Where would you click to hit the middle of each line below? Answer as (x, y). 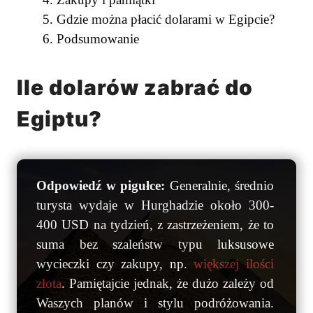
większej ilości (234, 264)
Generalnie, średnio (219, 186)
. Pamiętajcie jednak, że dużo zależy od (168, 284)
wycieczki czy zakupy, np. (115, 264)
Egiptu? (59, 119)
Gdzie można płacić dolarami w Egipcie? (166, 19)
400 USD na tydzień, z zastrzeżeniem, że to (155, 225)
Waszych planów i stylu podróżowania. (155, 303)
